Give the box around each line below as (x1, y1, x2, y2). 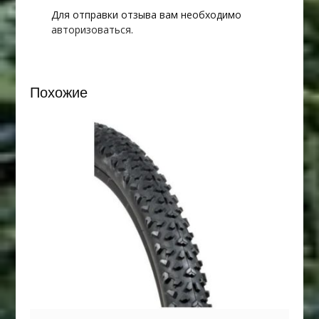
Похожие (29, 85, 88, 101)
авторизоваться (51, 23, 131, 37)
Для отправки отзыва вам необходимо (51, 8, 241, 22)
